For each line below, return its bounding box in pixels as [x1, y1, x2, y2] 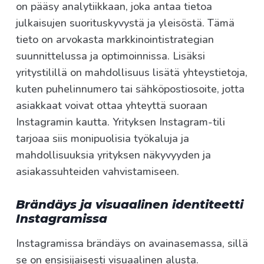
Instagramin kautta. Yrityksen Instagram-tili [16, 115, 225, 130]
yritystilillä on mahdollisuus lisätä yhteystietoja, [16, 65, 247, 80]
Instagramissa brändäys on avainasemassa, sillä [16, 236, 248, 251]
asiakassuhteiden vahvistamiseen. [16, 164, 179, 179]
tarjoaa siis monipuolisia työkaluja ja [16, 131, 189, 146]
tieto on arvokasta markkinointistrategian [16, 32, 214, 47]
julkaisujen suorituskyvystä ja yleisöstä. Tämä [16, 16, 235, 31]
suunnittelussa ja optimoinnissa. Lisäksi [16, 49, 205, 64]
